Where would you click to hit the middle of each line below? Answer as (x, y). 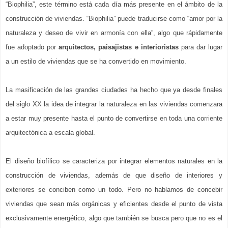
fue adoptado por (32, 47)
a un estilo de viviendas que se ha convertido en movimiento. (97, 61)
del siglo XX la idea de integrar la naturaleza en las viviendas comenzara (114, 104)
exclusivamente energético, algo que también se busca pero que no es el (114, 218)
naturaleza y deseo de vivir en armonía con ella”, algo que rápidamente (114, 33)
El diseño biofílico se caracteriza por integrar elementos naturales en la (114, 161)
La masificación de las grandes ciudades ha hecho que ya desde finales (114, 90)
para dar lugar (201, 47)
